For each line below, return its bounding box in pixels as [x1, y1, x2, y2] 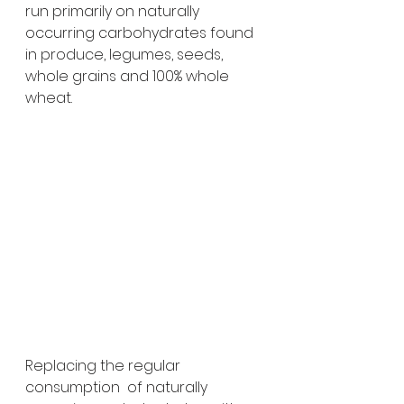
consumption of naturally [25, 377, 211, 399]
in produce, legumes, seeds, [25, 44, 226, 65]
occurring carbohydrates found [25, 23, 257, 43]
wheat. [25, 87, 76, 108]
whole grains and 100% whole [25, 66, 233, 87]
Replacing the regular [25, 355, 184, 377]
